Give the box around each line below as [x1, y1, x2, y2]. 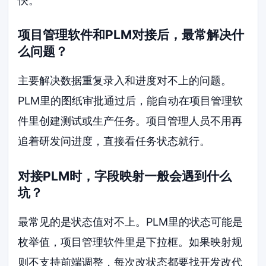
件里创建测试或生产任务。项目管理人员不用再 [18, 115, 243, 128]
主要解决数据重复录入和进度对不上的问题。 [18, 74, 232, 87]
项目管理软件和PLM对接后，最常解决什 [18, 27, 245, 43]
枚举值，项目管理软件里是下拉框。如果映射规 [18, 235, 243, 248]
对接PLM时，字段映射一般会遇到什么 [18, 168, 232, 183]
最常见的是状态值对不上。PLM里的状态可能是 [18, 215, 243, 228]
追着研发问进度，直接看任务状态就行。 [18, 135, 211, 148]
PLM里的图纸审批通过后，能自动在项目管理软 [18, 94, 243, 107]
